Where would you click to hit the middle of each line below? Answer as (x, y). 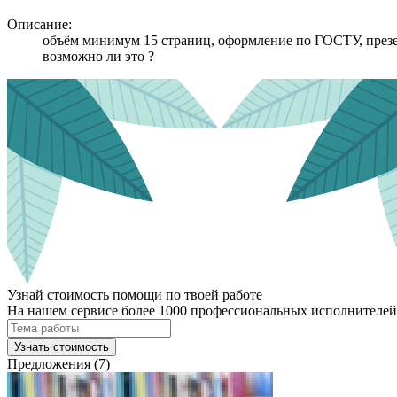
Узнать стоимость (62, 346)
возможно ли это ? (98, 56)
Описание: (39, 24)
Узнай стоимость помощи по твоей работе (135, 294)
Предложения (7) (58, 363)
